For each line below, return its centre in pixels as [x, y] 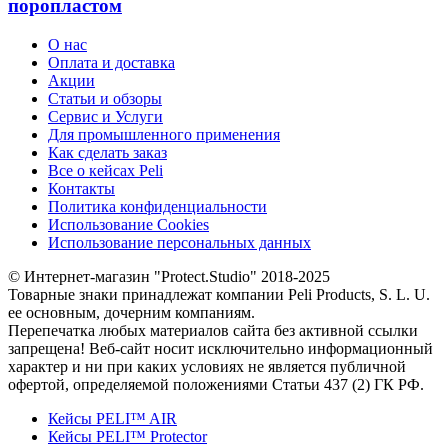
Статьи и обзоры [105, 99]
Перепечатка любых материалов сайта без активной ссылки [213, 331]
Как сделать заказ [107, 153]
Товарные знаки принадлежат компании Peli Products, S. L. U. [219, 295]
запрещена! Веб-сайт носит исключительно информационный [220, 349]
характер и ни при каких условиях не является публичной [207, 367]
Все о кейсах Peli [105, 171]
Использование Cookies [128, 225]
